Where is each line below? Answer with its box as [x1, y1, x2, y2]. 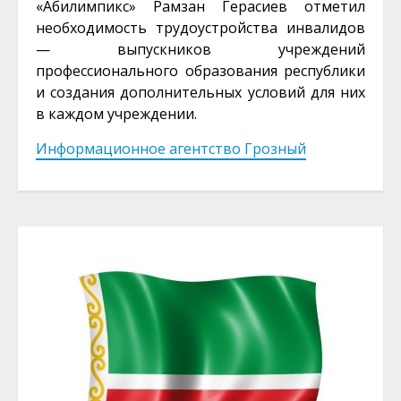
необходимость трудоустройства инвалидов [36, 18, 365, 38]
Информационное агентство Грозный [36, 139, 306, 158]
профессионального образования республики [36, 61, 365, 81]
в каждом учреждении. [36, 104, 197, 124]
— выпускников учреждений [36, 39, 365, 59]
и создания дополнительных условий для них [36, 82, 365, 102]
